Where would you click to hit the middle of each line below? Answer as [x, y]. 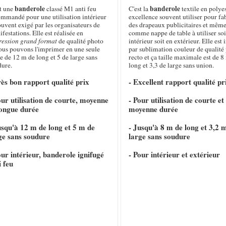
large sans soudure [159, 136]
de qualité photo [80, 41]
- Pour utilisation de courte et [176, 100]
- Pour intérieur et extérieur [174, 155]
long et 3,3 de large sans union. [171, 65]
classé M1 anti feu [71, 9]
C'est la [139, 9]
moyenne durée [153, 109]
